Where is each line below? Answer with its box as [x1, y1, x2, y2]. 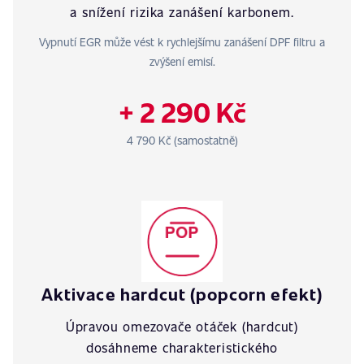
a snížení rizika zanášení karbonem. [70, 3, 294, 20]
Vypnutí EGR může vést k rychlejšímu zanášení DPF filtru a [39, 34, 325, 50]
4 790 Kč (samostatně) [126, 132, 238, 148]
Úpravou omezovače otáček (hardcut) [65, 318, 299, 335]
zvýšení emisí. [149, 54, 215, 69]
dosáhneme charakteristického [85, 339, 279, 356]
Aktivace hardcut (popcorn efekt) [41, 282, 323, 305]
